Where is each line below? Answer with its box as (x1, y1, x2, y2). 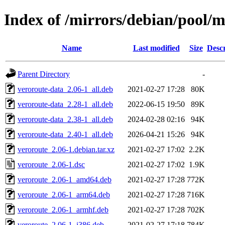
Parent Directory (18, 69, 70, 78)
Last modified (133, 43, 180, 52)
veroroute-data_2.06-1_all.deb (18, 84, 113, 93)
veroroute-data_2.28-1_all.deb (18, 99, 113, 108)
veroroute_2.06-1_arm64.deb (18, 190, 110, 199)
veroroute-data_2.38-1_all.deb (18, 115, 113, 124)
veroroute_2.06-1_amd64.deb (18, 175, 111, 184)
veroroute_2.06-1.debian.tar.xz (18, 145, 115, 154)
